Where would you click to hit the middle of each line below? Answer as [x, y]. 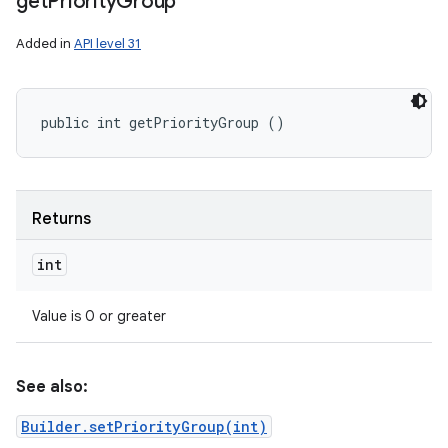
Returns [61, 219]
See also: [52, 387]
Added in [45, 43]
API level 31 [107, 43]
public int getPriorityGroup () [163, 122]
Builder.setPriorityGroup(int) [144, 426]
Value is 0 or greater [99, 316]
